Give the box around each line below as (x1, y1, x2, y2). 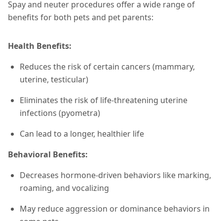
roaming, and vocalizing (20, 183, 109, 193)
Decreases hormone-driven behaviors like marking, (20, 170, 211, 181)
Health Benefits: (8, 40, 72, 51)
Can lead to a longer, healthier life (20, 128, 144, 139)
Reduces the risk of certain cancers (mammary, (20, 61, 195, 72)
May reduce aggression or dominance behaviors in (20, 203, 210, 214)
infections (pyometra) (20, 108, 100, 118)
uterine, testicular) (20, 74, 88, 85)
